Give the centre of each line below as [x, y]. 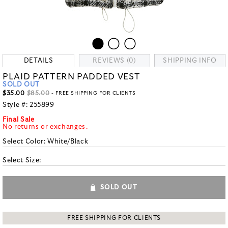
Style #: [16, 105]
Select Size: [22, 161]
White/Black [68, 142]
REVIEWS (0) [115, 61]
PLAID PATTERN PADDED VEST [72, 77]
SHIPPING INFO [190, 61]
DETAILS [38, 61]
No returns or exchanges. [45, 127]
